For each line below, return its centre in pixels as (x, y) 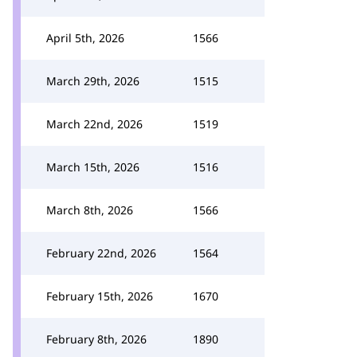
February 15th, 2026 (100, 296)
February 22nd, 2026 (101, 253)
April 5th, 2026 (85, 38)
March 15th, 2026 (93, 167)
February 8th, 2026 (96, 339)
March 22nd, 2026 (94, 124)
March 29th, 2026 (93, 81)
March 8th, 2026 (90, 210)
